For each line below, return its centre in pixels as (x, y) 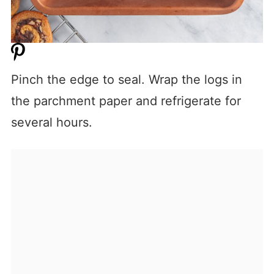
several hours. (51, 123)
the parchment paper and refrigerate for (126, 101)
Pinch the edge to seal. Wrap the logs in (126, 80)
